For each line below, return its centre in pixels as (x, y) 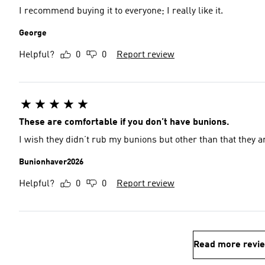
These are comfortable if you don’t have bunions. (124, 122)
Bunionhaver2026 (51, 162)
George (33, 33)
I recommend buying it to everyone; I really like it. (121, 11)
